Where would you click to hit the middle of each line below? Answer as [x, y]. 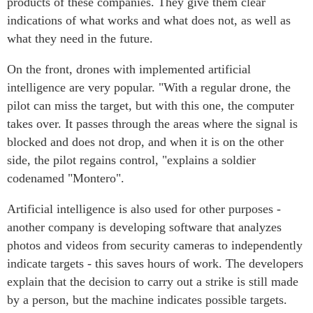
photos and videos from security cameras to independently [155, 246]
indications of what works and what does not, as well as [149, 21]
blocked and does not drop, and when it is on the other [145, 142]
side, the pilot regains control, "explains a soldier [131, 160]
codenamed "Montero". [66, 179]
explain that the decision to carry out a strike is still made [153, 282]
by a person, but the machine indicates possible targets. [147, 300]
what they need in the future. [80, 39]
